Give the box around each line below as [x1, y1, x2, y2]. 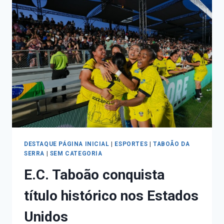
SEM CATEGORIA [49, 150, 102, 157]
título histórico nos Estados [24, 187, 198, 204]
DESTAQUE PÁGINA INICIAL [24, 140, 109, 148]
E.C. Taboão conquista [24, 166, 164, 183]
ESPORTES [114, 140, 148, 148]
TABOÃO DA [153, 140, 190, 148]
